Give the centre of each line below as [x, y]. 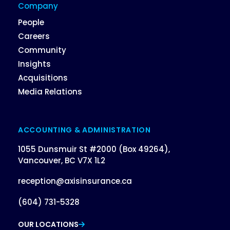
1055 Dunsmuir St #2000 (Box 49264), [94, 149]
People [31, 23]
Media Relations [50, 92]
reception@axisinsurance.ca [75, 181]
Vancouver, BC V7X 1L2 [62, 160]
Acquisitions [43, 78]
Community [42, 50]
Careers [34, 36]
